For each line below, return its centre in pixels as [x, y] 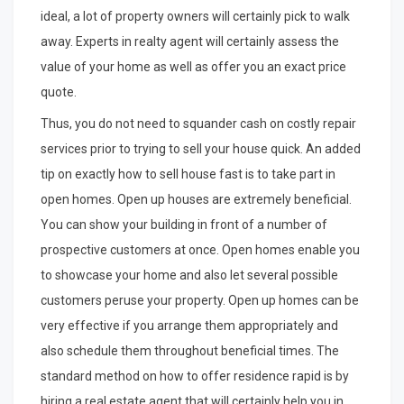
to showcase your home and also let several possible [189, 275]
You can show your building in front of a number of [184, 225]
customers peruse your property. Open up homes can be [200, 301]
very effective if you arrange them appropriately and [189, 326]
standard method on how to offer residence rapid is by [195, 376]
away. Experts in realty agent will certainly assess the [190, 42]
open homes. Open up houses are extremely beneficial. [196, 200]
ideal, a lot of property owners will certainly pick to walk [195, 17]
